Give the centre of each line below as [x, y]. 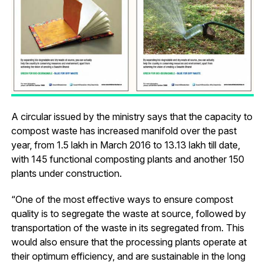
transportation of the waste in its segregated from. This [127, 228]
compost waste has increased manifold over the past [124, 131]
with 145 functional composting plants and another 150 [127, 159]
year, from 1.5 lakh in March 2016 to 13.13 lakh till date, [125, 145]
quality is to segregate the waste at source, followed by [128, 214]
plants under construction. [66, 174]
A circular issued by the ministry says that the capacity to [132, 117]
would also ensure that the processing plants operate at [129, 242]
